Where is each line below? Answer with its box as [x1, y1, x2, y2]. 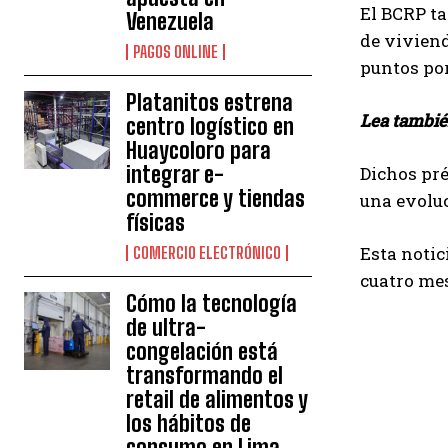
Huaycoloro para [126, 137, 272, 165]
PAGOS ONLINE [133, 42, 219, 62]
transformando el [126, 362, 284, 390]
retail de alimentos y [126, 386, 309, 414]
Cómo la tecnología [126, 290, 298, 318]
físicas [126, 209, 186, 237]
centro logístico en [126, 113, 295, 141]
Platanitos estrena [126, 89, 294, 117]
